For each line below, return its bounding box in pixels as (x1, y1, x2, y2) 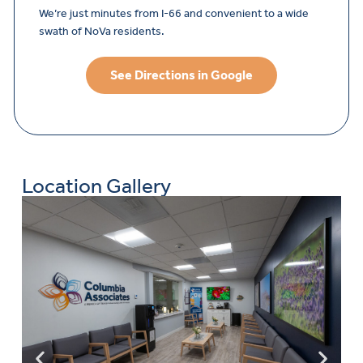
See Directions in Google (110, 66, 253, 83)
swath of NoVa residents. (39, 24, 164, 39)
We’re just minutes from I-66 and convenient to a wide (39, 6, 309, 21)
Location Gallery (22, 173, 171, 199)
